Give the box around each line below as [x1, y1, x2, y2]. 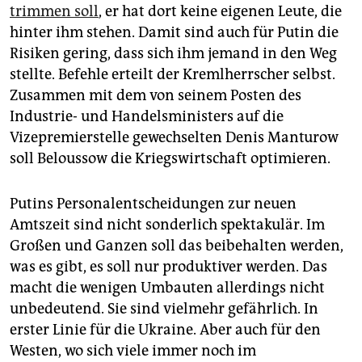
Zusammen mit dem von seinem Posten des [10, 86, 301, 105]
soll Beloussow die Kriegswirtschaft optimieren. [10, 149, 330, 168]
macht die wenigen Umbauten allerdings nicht [10, 279, 325, 297]
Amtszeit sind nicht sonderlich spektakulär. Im [10, 216, 325, 234]
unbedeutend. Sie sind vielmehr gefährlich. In [10, 300, 318, 318]
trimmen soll [10, 2, 99, 21]
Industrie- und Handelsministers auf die [10, 107, 284, 126]
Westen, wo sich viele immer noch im [10, 342, 256, 360]
